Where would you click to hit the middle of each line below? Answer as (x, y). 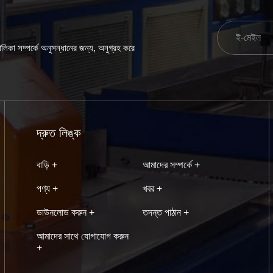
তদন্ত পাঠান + (166, 212)
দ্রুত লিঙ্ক (58, 133)
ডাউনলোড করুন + (65, 212)
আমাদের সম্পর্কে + (172, 165)
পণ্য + (47, 188)
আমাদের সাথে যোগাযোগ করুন (82, 236)
